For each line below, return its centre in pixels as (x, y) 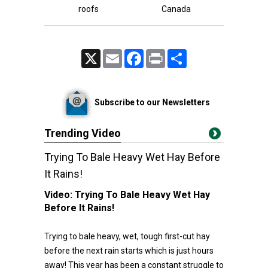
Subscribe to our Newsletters (152, 102)
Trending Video (83, 133)
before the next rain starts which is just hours (129, 251)
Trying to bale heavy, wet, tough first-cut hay (127, 236)
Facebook (159, 54)
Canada (176, 9)
